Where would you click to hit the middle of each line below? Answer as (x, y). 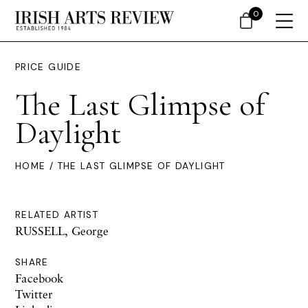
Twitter (34, 294)
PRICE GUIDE (48, 67)
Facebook (39, 278)
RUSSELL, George (62, 231)
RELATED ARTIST (57, 215)
